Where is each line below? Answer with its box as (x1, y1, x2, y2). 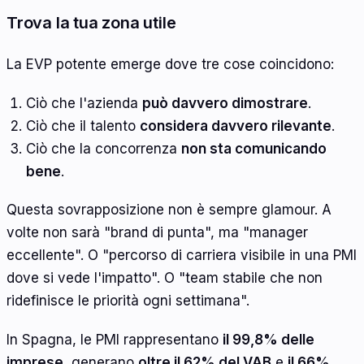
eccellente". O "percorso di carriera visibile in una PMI (6, 247, 357, 264)
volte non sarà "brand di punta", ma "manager (6, 224, 308, 241)
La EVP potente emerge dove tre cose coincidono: (6, 55, 334, 72)
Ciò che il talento (25, 117, 140, 134)
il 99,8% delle (223, 331, 314, 348)
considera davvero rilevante (139, 117, 331, 134)
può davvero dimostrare (141, 94, 308, 111)
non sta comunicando (180, 140, 327, 157)
